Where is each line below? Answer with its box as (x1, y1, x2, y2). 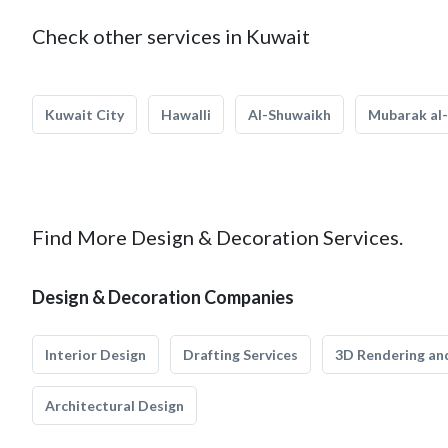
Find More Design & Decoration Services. (32, 225, 403, 249)
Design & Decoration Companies (32, 286, 294, 308)
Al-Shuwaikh (248, 106, 331, 123)
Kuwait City (45, 106, 124, 123)
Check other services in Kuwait (32, 24, 310, 48)
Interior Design (45, 346, 146, 363)
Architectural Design (45, 397, 184, 414)
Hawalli (161, 106, 211, 123)
